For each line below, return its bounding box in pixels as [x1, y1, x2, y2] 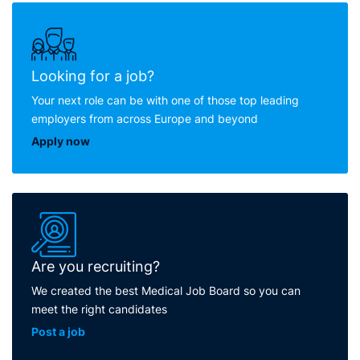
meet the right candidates [31, 301, 167, 316]
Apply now [31, 133, 90, 148]
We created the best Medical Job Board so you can [31, 283, 301, 297]
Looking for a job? [31, 67, 154, 84]
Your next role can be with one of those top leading [31, 92, 299, 107]
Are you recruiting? [31, 257, 160, 275]
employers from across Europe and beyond [31, 111, 258, 125]
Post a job [31, 324, 85, 338]
